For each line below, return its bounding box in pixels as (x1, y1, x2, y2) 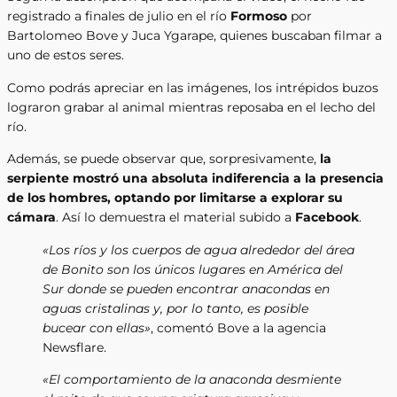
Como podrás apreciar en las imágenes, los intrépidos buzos (7, 79, 378, 96)
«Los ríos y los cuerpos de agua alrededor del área (43, 241, 354, 258)
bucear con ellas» (43, 319, 151, 336)
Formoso (230, 8, 287, 25)
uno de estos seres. (7, 47, 124, 64)
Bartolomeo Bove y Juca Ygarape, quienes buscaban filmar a (7, 27, 382, 44)
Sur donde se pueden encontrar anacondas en (43, 280, 330, 297)
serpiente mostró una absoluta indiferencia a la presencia (7, 170, 384, 187)
